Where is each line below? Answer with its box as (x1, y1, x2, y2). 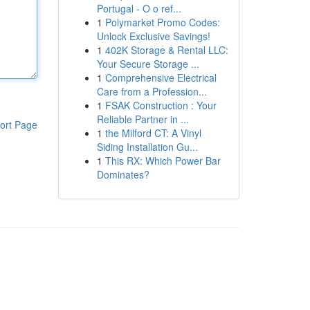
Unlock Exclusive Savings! (96, 29, 210, 43)
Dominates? (96, 167, 149, 181)
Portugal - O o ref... (96, 1, 181, 15)
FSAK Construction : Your (104, 98, 217, 112)
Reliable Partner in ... (96, 112, 189, 126)
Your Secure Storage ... (96, 57, 199, 71)
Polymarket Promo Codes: (104, 15, 220, 29)
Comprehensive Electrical (104, 71, 217, 84)
